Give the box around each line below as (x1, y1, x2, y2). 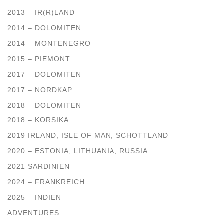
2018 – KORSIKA (7, 116, 69, 124)
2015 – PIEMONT (7, 54, 70, 63)
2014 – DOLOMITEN (7, 23, 81, 32)
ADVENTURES (7, 208, 59, 217)
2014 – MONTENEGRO (7, 39, 91, 47)
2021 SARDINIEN (7, 162, 70, 171)
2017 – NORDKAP (7, 85, 72, 94)
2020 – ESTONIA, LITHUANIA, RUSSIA (7, 147, 148, 155)
